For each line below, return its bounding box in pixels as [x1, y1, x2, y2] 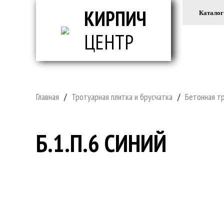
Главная [36, 91, 59, 102]
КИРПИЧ [83, 5, 146, 31]
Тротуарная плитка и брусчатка [71, 91, 172, 102]
